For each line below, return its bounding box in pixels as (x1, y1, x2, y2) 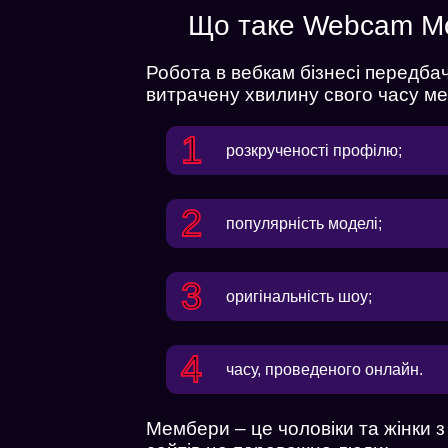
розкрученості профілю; (226, 141, 403, 159)
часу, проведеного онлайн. (226, 360, 424, 378)
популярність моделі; (226, 214, 383, 232)
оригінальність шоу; (226, 287, 373, 305)
